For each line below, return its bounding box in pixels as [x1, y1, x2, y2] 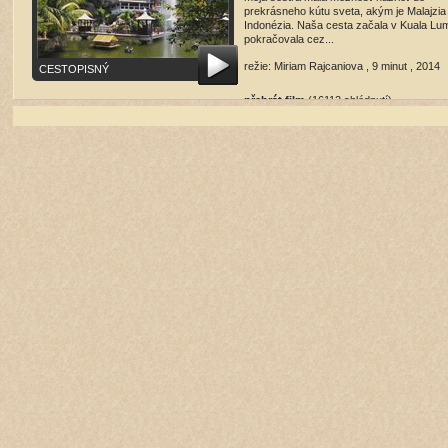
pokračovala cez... [244, 33, 334, 45]
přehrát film [244, 94, 305, 106]
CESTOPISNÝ [39, 63, 109, 75]
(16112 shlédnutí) [308, 94, 392, 106]
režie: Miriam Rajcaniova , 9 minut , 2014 [244, 60, 440, 72]
